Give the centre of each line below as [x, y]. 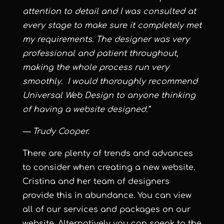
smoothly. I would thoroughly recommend [110, 82]
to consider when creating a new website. [108, 168]
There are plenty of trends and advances [107, 154]
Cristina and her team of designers [96, 182]
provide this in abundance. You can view [107, 196]
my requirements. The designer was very [106, 40]
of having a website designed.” [86, 110]
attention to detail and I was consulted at [109, 12]
